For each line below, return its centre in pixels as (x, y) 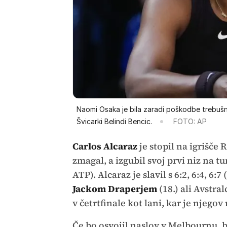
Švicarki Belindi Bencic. (114, 121)
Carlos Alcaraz (105, 146)
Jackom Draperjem (115, 188)
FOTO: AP (190, 121)
